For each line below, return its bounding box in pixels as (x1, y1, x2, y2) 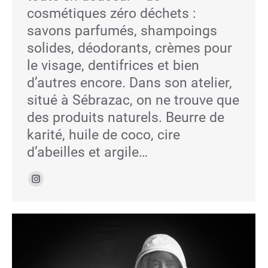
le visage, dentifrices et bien (27, 57, 199, 74)
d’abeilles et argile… (27, 144, 148, 160)
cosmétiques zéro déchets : (27, 5, 196, 22)
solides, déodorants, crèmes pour (27, 40, 232, 56)
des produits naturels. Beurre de (27, 109, 224, 126)
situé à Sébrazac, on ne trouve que (27, 92, 239, 108)
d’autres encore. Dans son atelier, (27, 75, 232, 91)
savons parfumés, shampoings (27, 23, 217, 39)
